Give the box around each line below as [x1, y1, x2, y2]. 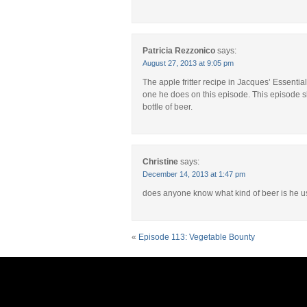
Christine [143, 157, 178, 167]
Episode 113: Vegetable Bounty [138, 232, 255, 242]
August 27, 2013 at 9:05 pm [143, 59, 234, 67]
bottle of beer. [143, 102, 193, 112]
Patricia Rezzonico [143, 46, 215, 56]
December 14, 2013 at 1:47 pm [143, 170, 245, 178]
